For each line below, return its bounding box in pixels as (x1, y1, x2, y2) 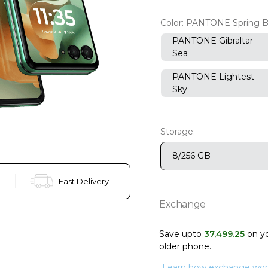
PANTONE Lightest (172, 71, 254, 82)
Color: (160, 17, 186, 28)
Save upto (159, 228, 204, 239)
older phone (159, 240, 209, 252)
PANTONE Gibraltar (172, 35, 253, 46)
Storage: (160, 126, 195, 137)
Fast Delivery (58, 176, 109, 186)
